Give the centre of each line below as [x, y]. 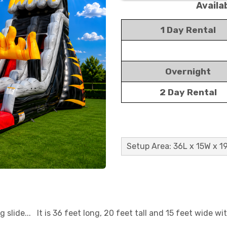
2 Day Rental [188, 92]
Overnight [188, 71]
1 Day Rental [188, 30]
